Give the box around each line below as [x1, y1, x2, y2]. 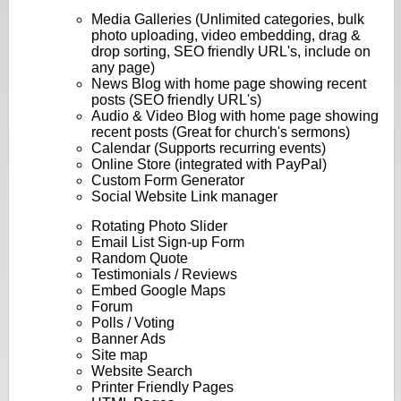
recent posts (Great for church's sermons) [91, 124, 351, 141]
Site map [91, 347, 149, 363]
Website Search [91, 363, 193, 380]
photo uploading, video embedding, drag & [91, 28, 362, 44]
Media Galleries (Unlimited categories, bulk [91, 12, 365, 28]
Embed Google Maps [91, 283, 226, 299]
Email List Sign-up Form [91, 235, 245, 251]
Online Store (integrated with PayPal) [91, 157, 328, 173]
